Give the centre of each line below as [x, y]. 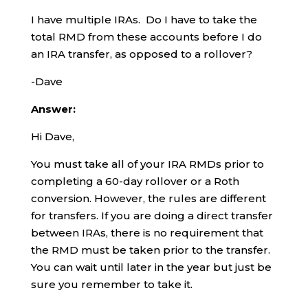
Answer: [53, 109]
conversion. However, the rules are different [148, 198]
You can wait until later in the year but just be [151, 267]
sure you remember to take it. [111, 284]
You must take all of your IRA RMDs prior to [147, 164]
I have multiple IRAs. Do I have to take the [144, 19]
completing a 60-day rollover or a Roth [135, 181]
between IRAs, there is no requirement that [147, 232]
